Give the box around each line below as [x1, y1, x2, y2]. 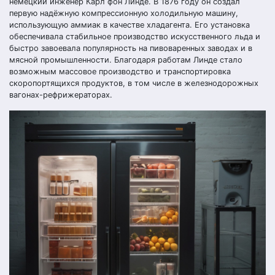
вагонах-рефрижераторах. [9, 90, 112, 99]
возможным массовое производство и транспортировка [9, 67, 231, 76]
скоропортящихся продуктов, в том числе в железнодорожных [9, 79, 258, 88]
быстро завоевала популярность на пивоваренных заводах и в [9, 44, 252, 53]
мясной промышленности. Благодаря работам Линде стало [9, 55, 242, 64]
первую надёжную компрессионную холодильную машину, [9, 9, 238, 18]
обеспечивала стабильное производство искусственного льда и [9, 32, 260, 41]
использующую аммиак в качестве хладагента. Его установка [9, 20, 250, 29]
